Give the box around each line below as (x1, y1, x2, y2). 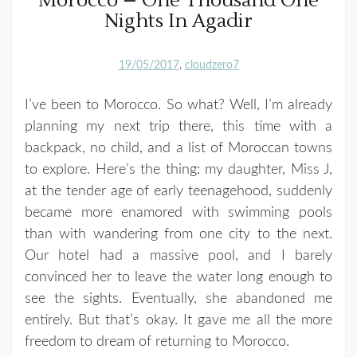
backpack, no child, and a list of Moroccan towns (25, 140, 332, 155)
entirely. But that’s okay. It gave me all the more (25, 312, 332, 328)
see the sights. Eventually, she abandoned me (25, 291, 332, 306)
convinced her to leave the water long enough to (25, 269, 332, 284)
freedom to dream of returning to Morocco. (25, 334, 289, 349)
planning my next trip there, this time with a (25, 119, 332, 134)
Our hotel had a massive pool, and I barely (25, 248, 332, 263)
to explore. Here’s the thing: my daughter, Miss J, (25, 162, 332, 177)
